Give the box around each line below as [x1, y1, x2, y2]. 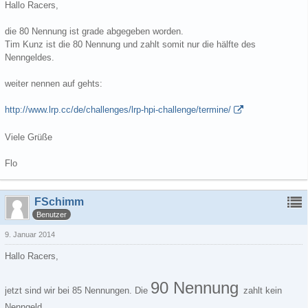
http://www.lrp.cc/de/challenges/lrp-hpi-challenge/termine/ [5, 104, 231, 115]
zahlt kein [243, 285, 282, 296]
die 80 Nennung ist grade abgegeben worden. [5, 26, 184, 36]
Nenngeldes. [5, 52, 54, 63]
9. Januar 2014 [5, 230, 55, 239]
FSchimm [34, 196, 84, 208]
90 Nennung [151, 278, 243, 297]
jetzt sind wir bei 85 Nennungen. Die [5, 285, 151, 296]
